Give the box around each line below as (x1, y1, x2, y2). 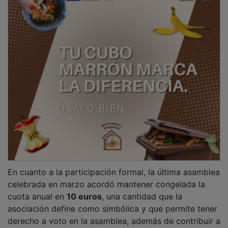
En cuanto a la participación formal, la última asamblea (8, 166, 220, 177)
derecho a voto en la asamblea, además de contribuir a (8, 215, 220, 226)
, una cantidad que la (102, 191, 182, 202)
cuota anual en (8, 191, 67, 202)
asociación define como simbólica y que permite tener (8, 203, 217, 214)
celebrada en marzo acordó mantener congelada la (8, 179, 205, 189)
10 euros (67, 191, 102, 202)
